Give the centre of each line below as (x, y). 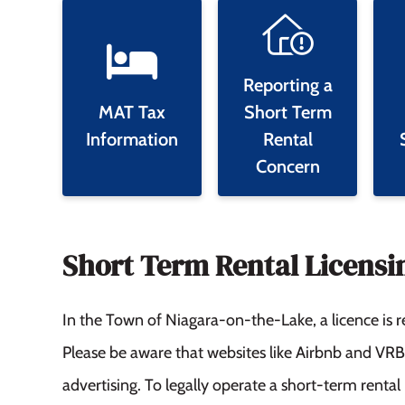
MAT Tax (132, 112)
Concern (287, 166)
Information (132, 139)
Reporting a (287, 85)
